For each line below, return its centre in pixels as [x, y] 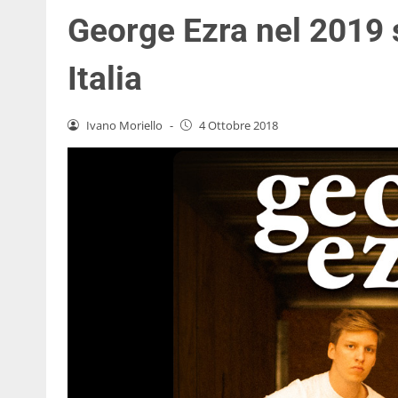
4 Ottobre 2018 [238, 125]
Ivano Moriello [124, 125]
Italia [105, 78]
